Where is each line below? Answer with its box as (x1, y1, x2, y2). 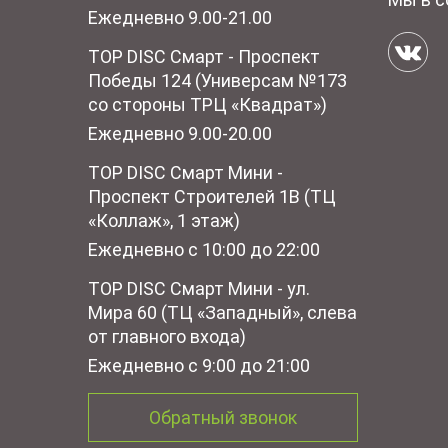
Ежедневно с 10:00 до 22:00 (88, 239, 320, 260)
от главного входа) (88, 326, 246, 347)
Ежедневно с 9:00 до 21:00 (88, 355, 310, 376)
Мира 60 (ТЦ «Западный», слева (88, 302, 357, 323)
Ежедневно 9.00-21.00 (88, 7, 272, 28)
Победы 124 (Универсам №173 (88, 70, 347, 91)
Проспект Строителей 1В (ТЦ (88, 186, 336, 207)
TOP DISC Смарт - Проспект (88, 46, 320, 67)
